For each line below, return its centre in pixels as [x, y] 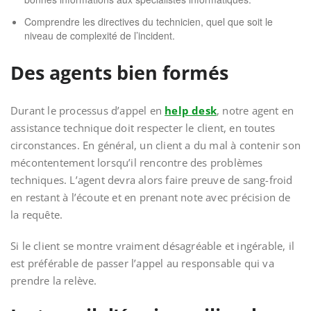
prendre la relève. [54, 280]
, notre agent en [255, 110]
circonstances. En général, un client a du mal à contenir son [156, 145]
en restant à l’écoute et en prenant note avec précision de [151, 197]
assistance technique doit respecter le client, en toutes [143, 128]
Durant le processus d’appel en [88, 110]
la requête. [37, 215]
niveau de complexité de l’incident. [100, 35]
